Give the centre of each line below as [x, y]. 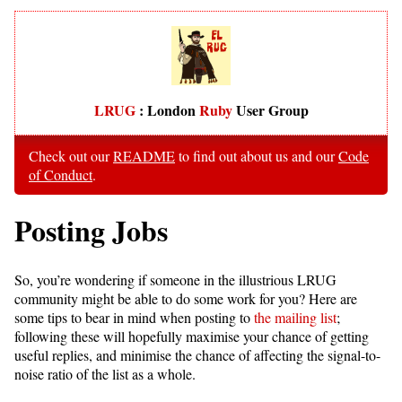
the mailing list [295, 318]
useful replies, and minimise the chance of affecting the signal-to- [197, 355]
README [144, 156]
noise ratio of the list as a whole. [105, 374]
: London [167, 110]
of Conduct [61, 175]
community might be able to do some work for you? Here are [186, 299]
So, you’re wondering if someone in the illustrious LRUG [175, 280]
